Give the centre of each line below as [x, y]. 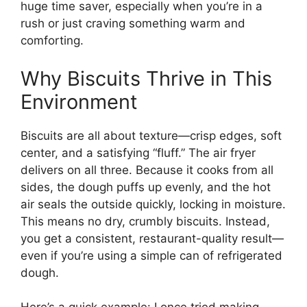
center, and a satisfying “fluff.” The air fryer [138, 152]
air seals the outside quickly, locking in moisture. [153, 204]
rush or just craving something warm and [133, 24]
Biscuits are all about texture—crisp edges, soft [151, 135]
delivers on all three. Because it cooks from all [147, 170]
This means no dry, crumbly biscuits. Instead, [145, 221]
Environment [79, 101]
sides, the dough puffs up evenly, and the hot [146, 187]
